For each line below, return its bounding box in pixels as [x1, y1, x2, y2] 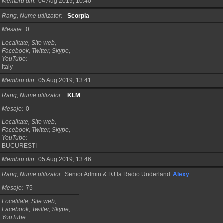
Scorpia [67, 12, 89, 19]
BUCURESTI [2, 142, 37, 149]
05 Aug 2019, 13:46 [38, 155, 91, 163]
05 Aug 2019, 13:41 [38, 76, 91, 84]
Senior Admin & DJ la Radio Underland [65, 170, 170, 178]
